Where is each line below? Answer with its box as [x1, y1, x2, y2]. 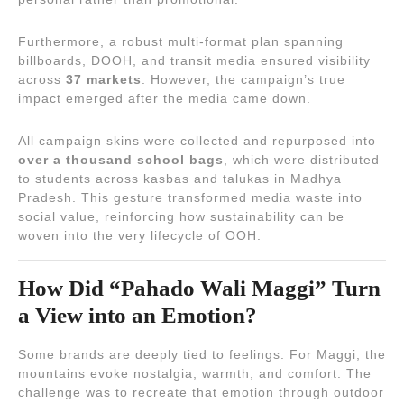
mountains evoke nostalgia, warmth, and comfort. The [18, 365, 372, 381]
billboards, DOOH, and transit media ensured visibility [18, 52, 371, 68]
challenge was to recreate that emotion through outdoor [18, 384, 384, 399]
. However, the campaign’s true [142, 71, 345, 87]
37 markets [66, 71, 142, 87]
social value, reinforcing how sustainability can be [18, 208, 344, 224]
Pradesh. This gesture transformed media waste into [18, 189, 363, 205]
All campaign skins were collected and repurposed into [18, 133, 376, 148]
